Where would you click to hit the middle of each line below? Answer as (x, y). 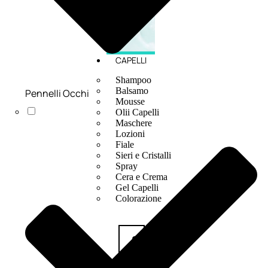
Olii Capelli (137, 112)
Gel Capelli (137, 188)
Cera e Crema (141, 177)
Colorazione (138, 199)
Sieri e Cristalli (143, 156)
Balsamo (132, 91)
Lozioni (130, 134)
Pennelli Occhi (57, 94)
